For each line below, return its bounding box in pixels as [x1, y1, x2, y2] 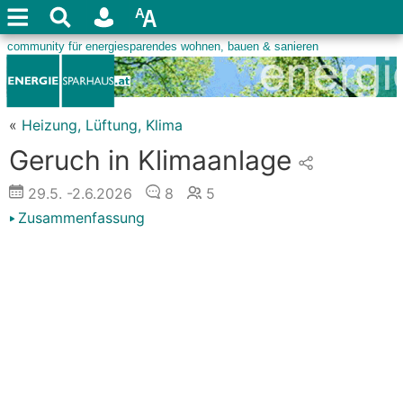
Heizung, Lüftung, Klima [22, 116, 183, 134]
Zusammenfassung [18, 209, 145, 227]
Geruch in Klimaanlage [9, 144, 291, 176]
